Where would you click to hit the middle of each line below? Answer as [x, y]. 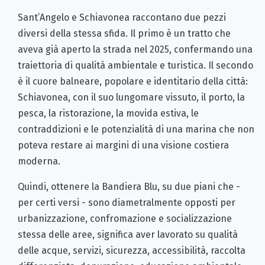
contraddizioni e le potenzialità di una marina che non [136, 130]
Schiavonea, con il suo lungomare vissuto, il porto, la [131, 98]
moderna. [39, 161]
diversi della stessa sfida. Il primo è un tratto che [124, 34]
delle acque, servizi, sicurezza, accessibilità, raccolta [132, 251]
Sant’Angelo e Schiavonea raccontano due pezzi [122, 18]
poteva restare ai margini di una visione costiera [123, 146]
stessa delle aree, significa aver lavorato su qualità [128, 235]
